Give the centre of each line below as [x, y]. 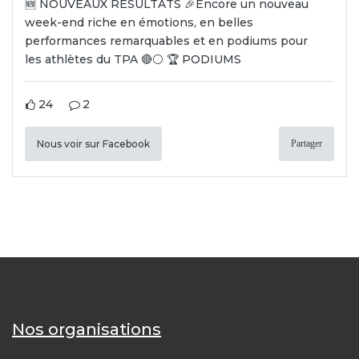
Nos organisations [87, 330]
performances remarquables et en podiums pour [166, 41]
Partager [307, 144]
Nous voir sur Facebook [93, 144]
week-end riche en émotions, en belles [139, 23]
